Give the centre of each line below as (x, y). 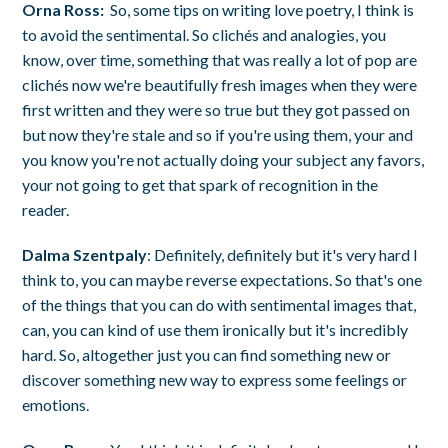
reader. (46, 209)
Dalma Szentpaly (85, 254)
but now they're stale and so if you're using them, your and (218, 134)
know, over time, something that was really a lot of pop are (220, 59)
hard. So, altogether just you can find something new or (207, 354)
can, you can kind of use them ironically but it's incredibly (215, 329)
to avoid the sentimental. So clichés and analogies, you (204, 34)
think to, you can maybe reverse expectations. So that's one (222, 279)
